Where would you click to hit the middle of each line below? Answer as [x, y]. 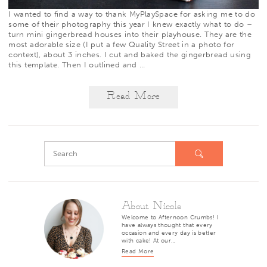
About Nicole [152, 206]
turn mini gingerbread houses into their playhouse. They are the [130, 34]
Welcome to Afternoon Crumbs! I [170, 217]
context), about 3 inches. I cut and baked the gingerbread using [130, 54]
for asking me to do [216, 14]
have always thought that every [167, 225]
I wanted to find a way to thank [69, 14]
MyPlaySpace [153, 14]
